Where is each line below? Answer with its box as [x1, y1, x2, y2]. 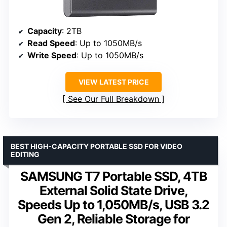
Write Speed [27, 50, 77, 60]
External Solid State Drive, [39, 182, 188, 198]
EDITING [11, 149, 40, 159]
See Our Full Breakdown [68, 93, 159, 104]
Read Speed [27, 37, 75, 48]
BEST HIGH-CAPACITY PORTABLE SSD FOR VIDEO [11, 141, 182, 150]
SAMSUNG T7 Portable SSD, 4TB [20, 168, 207, 184]
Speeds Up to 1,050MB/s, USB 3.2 [18, 197, 209, 212]
